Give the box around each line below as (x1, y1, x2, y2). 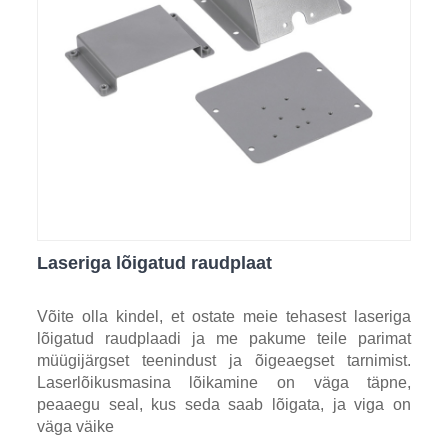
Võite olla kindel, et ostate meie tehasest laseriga (36, 308, 412, 326)
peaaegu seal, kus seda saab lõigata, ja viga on (36, 396, 412, 414)
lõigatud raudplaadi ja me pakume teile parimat (36, 330, 412, 348)
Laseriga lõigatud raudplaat (36, 253, 272, 274)
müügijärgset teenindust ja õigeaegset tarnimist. (36, 352, 412, 370)
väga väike (36, 418, 114, 436)
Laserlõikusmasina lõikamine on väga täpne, (36, 374, 412, 392)
